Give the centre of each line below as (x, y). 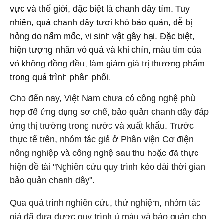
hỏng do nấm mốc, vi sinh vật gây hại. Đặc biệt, (102, 36)
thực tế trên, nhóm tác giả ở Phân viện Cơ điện (102, 139)
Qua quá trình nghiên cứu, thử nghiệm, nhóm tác (105, 203)
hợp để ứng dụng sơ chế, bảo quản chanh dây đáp (109, 112)
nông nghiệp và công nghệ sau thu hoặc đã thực (104, 153)
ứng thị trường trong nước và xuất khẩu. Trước (102, 126)
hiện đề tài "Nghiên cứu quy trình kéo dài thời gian (108, 167)
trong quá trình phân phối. (60, 77)
